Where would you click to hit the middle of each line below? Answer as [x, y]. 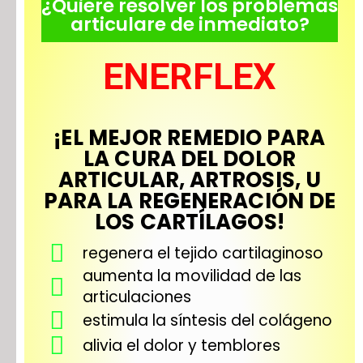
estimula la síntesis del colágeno [207, 320]
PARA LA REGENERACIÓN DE [190, 201]
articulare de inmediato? [190, 24]
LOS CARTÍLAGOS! [190, 222]
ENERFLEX [190, 77]
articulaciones [137, 297]
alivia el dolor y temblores [181, 345]
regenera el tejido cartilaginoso [203, 253]
